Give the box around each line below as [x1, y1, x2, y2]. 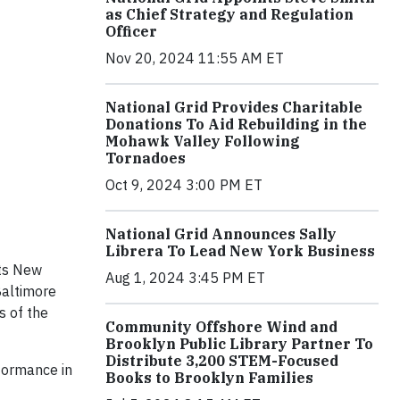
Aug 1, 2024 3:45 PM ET [105, 269, 265, 287]
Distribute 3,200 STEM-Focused [105, 352, 338, 371]
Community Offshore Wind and [105, 318, 337, 337]
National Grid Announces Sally [105, 225, 337, 244]
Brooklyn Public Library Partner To [105, 335, 373, 354]
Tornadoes [105, 149, 186, 168]
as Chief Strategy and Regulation [105, 5, 354, 24]
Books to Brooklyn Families [105, 369, 313, 387]
